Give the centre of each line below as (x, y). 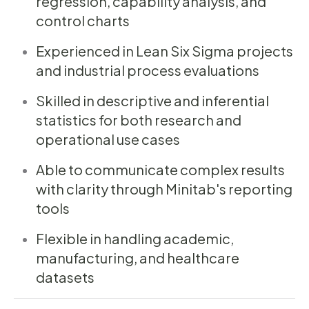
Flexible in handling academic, (135, 239)
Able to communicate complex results (160, 170)
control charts (83, 21)
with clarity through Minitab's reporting (164, 189)
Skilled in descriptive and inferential (152, 101)
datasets (65, 277)
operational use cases (108, 139)
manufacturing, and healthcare (138, 258)
